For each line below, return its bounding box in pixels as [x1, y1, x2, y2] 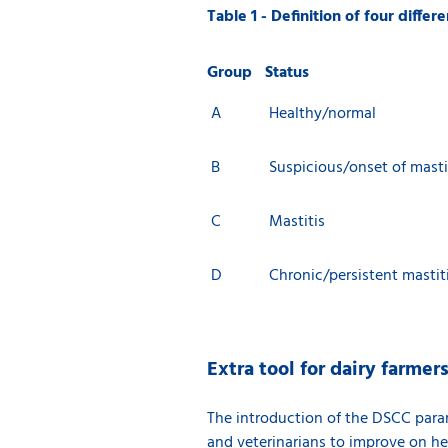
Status [265, 60, 309, 86]
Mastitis [265, 209, 325, 235]
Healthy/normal [265, 101, 376, 127]
